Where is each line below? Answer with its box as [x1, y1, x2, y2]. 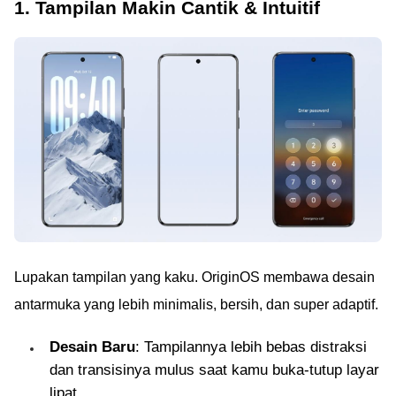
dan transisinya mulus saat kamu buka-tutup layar [49, 362, 379, 379]
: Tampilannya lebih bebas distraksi [135, 339, 367, 356]
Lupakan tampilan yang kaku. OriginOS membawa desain [14, 270, 375, 286]
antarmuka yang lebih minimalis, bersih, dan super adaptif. [14, 297, 378, 313]
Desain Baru [49, 339, 135, 356]
